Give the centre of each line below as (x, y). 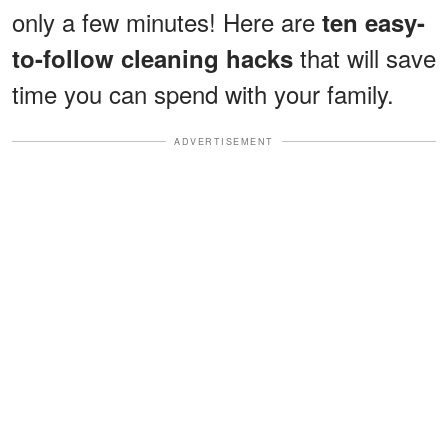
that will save (364, 57)
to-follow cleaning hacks (152, 57)
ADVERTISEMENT (224, 141)
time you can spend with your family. (203, 93)
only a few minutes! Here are (167, 21)
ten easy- (373, 21)
